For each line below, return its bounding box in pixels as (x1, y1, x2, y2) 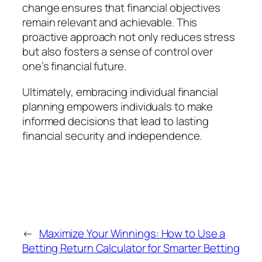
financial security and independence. (22, 127, 202, 143)
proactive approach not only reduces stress (22, 29, 235, 45)
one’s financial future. (22, 58, 126, 74)
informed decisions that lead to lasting (22, 113, 209, 129)
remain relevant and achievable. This (22, 15, 198, 30)
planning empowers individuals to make (22, 98, 213, 114)
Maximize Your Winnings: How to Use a (39, 226, 226, 242)
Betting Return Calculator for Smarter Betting (22, 240, 240, 256)
